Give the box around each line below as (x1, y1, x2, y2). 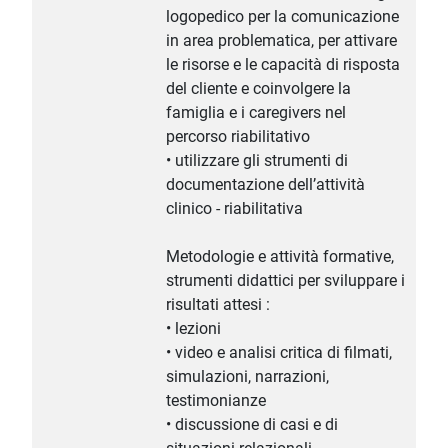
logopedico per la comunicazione (166, 7, 399, 27)
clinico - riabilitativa (166, 199, 303, 219)
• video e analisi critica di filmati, (166, 343, 392, 363)
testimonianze (166, 391, 266, 411)
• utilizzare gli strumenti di (166, 151, 348, 171)
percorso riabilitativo (166, 127, 310, 147)
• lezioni (166, 319, 221, 339)
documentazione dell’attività (166, 175, 365, 195)
